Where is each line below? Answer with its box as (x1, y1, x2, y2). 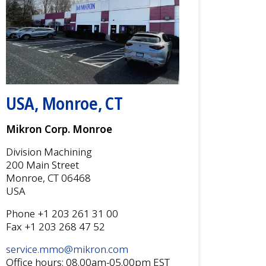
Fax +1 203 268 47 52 (6, 219, 105, 233)
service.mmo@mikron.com (6, 242, 128, 256)
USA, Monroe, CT (6, 91, 123, 115)
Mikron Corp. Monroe (6, 122, 112, 136)
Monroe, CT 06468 (6, 170, 91, 185)
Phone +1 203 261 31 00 (6, 206, 118, 220)
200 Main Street (6, 157, 79, 172)
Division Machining (6, 144, 91, 159)
